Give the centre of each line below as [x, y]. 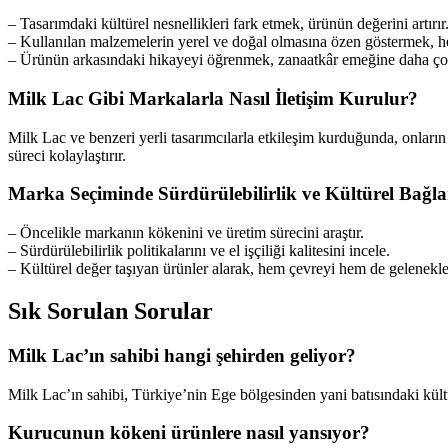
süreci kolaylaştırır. [67, 155]
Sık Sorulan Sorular [110, 310]
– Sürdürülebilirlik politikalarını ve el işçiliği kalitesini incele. [199, 250]
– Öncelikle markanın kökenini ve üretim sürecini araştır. [186, 232]
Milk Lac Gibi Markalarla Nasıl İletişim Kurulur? [213, 98]
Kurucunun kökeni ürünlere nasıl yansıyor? [189, 433]
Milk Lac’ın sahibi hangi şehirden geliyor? [182, 355]
